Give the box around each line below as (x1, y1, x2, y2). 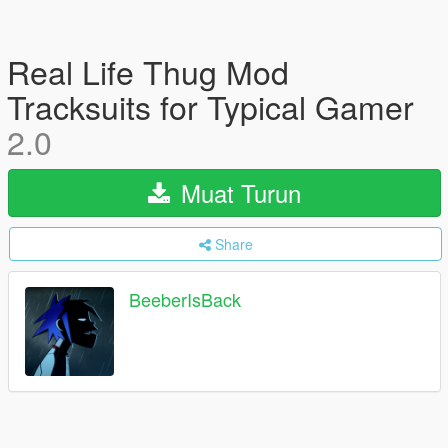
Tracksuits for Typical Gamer (7, 83, 414, 129)
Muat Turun (174, 175, 301, 210)
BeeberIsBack (129, 286, 241, 313)
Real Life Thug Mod (7, 48, 289, 94)
